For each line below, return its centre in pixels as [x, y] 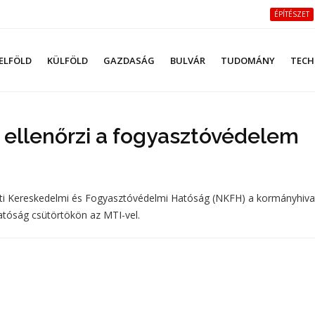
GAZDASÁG [129, 60]
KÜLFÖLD [67, 60]
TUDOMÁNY [248, 60]
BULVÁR [188, 60]
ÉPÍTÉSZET [292, 14]
